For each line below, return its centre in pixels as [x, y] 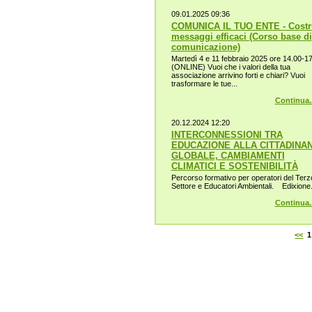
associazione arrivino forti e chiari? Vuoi [238, 75]
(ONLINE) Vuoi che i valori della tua [231, 67]
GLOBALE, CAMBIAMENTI [228, 156]
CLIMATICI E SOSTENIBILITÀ [234, 166]
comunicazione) [205, 47]
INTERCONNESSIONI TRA [227, 135]
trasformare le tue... [204, 83]
